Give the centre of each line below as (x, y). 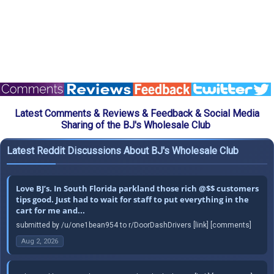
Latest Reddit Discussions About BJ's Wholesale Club (123, 150)
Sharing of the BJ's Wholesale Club (136, 125)
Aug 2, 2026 (40, 241)
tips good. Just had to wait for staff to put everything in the (132, 199)
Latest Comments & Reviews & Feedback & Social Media (137, 113)
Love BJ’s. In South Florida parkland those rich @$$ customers (137, 188)
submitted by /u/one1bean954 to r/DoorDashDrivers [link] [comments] (134, 225)
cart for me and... (50, 210)
